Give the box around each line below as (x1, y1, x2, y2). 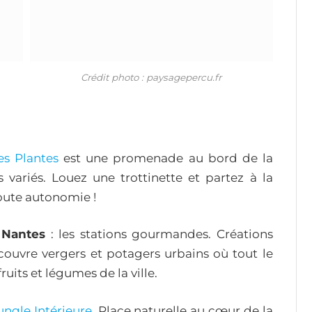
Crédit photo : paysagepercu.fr (81, 71, 222, 83)
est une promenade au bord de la (58, 150, 273, 165)
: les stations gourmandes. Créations (45, 227, 273, 242)
